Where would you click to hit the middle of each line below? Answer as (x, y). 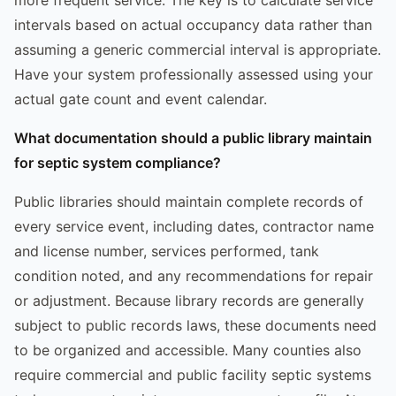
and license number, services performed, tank (167, 251)
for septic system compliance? (118, 162)
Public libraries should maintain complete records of (189, 201)
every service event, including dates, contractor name (194, 226)
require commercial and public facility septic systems (193, 374)
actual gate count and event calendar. (141, 99)
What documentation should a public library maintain (193, 137)
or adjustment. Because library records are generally (189, 300)
